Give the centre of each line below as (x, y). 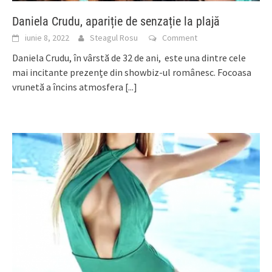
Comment (180, 38)
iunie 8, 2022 (47, 38)
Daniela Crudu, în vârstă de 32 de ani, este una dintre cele (129, 58)
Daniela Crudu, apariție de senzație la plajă (116, 22)
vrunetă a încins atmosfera (69, 87)
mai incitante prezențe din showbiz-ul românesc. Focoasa (132, 73)
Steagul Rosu (114, 38)
